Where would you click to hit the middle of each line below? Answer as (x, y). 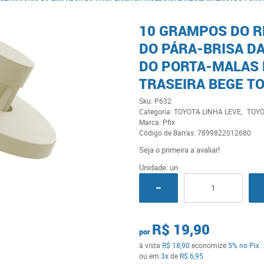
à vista (150, 245)
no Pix (249, 245)
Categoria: (155, 111)
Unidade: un (158, 167)
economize (209, 245)
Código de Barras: (168, 133)
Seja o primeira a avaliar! (179, 150)
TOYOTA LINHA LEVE (207, 111)
